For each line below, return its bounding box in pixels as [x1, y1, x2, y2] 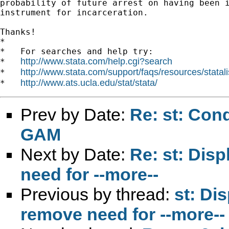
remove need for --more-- [20, 204, 225, 224]
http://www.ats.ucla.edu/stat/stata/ [20, 77, 157, 88]
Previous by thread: [20, 184, 174, 204]
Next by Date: [20, 144, 130, 164]
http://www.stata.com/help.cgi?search [20, 56, 172, 66]
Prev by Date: [20, 104, 130, 124]
